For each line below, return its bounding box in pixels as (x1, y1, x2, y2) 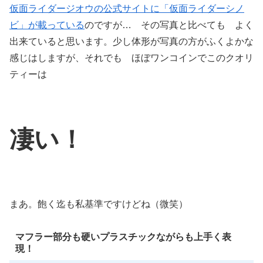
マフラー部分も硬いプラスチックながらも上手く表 (15, 231, 231, 242)
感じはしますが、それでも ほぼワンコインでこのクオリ (9, 53, 254, 63)
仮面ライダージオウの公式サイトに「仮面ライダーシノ (9, 4, 244, 14)
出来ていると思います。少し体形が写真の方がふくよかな (9, 36, 254, 47)
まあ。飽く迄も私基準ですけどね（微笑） (9, 198, 188, 209)
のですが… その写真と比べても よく (85, 20, 254, 31)
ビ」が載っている (9, 20, 85, 31)
